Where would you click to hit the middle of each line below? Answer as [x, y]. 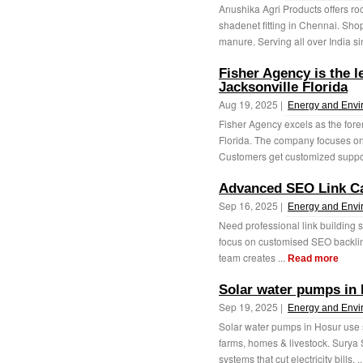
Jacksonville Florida [283, 87]
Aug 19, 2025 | [252, 104]
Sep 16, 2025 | [252, 205]
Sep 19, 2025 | [252, 307]
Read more [313, 258]
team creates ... [253, 257]
